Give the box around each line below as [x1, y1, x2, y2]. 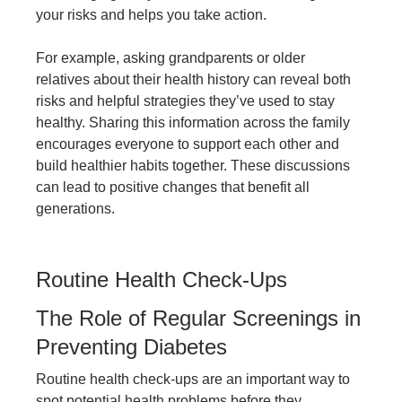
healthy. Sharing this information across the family [36, 115, 350, 131]
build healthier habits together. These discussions [36, 158, 350, 174]
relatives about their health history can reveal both [36, 72, 351, 88]
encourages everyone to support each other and [36, 136, 339, 153]
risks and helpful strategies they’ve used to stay [36, 93, 335, 109]
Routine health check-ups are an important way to [36, 371, 350, 388]
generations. [36, 201, 115, 217]
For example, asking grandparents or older [36, 50, 305, 66]
